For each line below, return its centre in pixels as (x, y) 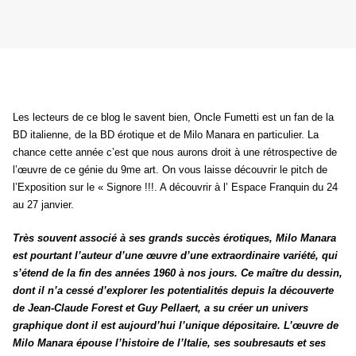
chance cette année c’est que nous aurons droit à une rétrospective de (175, 153)
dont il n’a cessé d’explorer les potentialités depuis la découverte (173, 291)
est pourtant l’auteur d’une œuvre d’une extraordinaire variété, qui (175, 256)
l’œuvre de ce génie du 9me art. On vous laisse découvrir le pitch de (170, 170)
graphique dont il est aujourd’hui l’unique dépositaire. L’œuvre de (176, 326)
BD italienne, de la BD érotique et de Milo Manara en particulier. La (166, 135)
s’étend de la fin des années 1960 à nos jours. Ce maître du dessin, (178, 273)
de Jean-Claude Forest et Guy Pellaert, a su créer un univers (161, 308)
